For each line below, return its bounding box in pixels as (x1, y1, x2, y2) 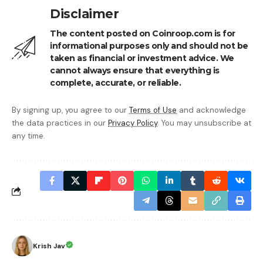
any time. (12, 131, 45, 141)
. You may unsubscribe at (157, 118, 251, 129)
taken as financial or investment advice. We (50, 53, 234, 64)
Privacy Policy (108, 118, 157, 129)
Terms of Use (129, 105, 177, 116)
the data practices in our (12, 118, 108, 129)
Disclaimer (50, 6, 119, 22)
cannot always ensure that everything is (50, 65, 220, 76)
